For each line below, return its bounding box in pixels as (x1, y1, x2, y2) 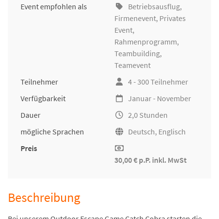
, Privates (156, 13, 186, 23)
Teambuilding (114, 48, 160, 59)
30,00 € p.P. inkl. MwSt (114, 155, 187, 165)
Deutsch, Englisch (128, 127, 186, 137)
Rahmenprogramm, (114, 37, 179, 47)
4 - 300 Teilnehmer (128, 77, 188, 87)
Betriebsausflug (128, 1, 180, 12)
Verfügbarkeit (21, 93, 66, 104)
